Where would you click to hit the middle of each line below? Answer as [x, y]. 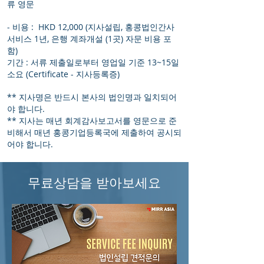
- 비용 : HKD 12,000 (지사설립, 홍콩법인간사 [91, 27]
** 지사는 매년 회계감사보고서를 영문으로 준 [92, 121]
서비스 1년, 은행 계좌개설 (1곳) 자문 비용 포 [89, 39]
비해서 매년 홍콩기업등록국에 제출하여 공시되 [94, 132]
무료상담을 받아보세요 [94, 182]
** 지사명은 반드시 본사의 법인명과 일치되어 [92, 97]
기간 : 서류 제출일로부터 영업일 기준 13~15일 [93, 62]
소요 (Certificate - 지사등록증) [65, 74]
